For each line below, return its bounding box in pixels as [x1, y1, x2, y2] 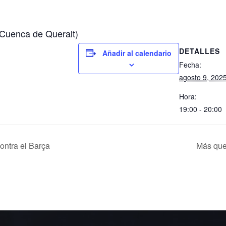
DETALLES [179, 45, 220, 56]
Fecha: [179, 59, 201, 70]
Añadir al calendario [102, 47, 172, 58]
